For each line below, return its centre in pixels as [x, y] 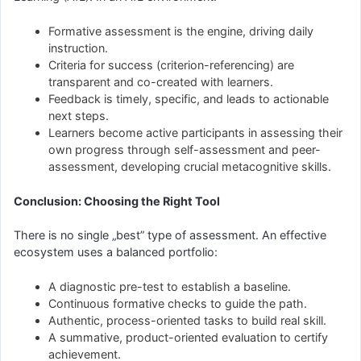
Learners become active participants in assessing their [196, 132]
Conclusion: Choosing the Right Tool [117, 201]
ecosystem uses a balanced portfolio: [116, 252]
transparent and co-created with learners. [161, 81]
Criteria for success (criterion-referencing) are [172, 64]
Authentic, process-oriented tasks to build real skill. [188, 320]
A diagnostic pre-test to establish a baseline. [170, 286]
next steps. [79, 115]
